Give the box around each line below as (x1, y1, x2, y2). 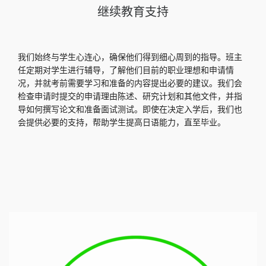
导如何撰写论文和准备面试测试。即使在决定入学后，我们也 (18, 104, 242, 116)
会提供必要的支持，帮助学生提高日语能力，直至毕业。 (18, 117, 226, 129)
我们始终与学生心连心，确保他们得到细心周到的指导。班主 (18, 52, 242, 64)
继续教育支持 (97, 5, 169, 19)
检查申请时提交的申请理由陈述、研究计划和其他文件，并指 (18, 91, 242, 103)
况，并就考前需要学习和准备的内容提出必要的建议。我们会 (18, 78, 242, 90)
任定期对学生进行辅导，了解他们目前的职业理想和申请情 (18, 65, 234, 77)
